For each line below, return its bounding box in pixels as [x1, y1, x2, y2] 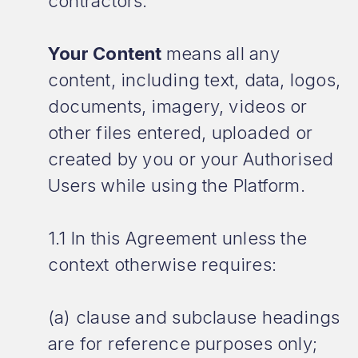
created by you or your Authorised [48, 149, 334, 169]
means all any [165, 43, 280, 64]
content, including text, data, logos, [48, 70, 341, 90]
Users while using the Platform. [48, 175, 305, 196]
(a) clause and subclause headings [48, 307, 340, 328]
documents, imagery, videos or [48, 96, 308, 117]
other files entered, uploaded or [48, 122, 313, 143]
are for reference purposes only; [48, 333, 318, 354]
